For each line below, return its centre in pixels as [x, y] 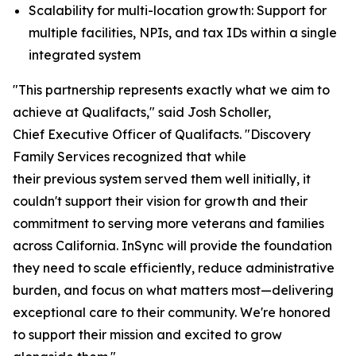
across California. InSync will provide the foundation [172, 246]
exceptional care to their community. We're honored [172, 312]
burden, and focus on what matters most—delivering [173, 290]
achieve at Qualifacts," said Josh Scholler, [142, 112]
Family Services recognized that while [130, 157]
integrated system [86, 55]
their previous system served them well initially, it [162, 179]
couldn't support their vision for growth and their [160, 201]
